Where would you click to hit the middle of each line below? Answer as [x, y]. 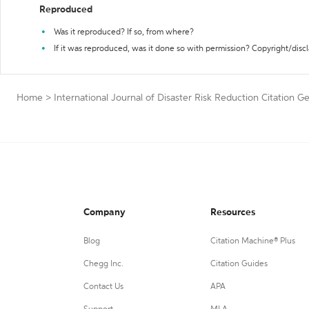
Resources [232, 213]
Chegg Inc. [103, 265]
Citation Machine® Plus [252, 242]
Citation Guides [239, 265]
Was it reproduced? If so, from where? [124, 32]
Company [104, 213]
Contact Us [103, 287]
